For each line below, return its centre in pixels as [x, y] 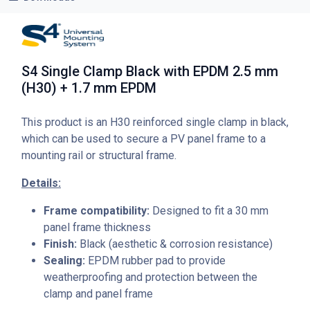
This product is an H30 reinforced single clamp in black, [155, 122]
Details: [41, 183]
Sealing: [64, 261]
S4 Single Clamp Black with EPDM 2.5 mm [150, 72]
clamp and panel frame [98, 294]
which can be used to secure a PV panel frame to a [144, 139]
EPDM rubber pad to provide [155, 261]
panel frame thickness [97, 228]
